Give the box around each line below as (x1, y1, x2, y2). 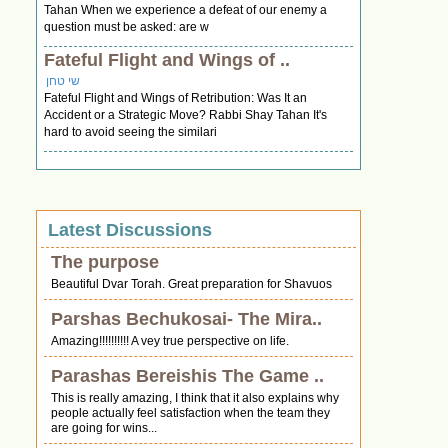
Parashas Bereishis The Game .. (51, 366, 325, 387)
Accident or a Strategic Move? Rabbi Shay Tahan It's (44, 108, 328, 123)
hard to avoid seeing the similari (44, 125, 218, 140)
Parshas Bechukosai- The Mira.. (51, 309, 323, 330)
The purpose (51, 252, 160, 273)
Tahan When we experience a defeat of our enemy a (44, 3, 328, 18)
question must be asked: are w (44, 20, 210, 35)
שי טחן (46, 74, 81, 89)
